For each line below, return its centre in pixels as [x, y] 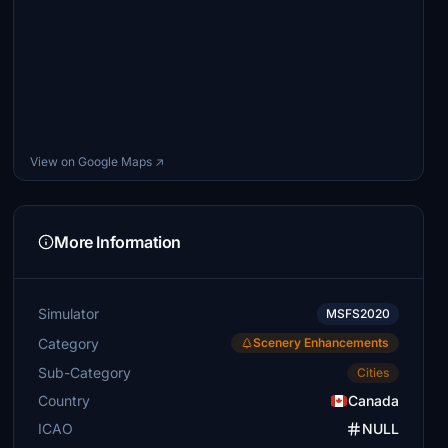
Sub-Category [85, 372]
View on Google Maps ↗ [97, 161]
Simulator [69, 313]
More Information [117, 242]
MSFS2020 [357, 313]
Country [64, 400]
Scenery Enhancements [320, 342]
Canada [373, 400]
